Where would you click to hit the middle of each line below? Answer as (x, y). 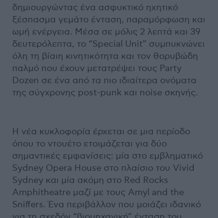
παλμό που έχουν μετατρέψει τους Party (97, 68)
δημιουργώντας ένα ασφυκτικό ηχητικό (95, 7)
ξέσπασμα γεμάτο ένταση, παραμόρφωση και (109, 19)
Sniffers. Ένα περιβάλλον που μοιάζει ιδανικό (107, 204)
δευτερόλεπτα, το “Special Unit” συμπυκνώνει (109, 44)
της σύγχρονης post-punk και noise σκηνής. (105, 92)
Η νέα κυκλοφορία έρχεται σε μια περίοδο (101, 131)
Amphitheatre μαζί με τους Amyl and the (98, 192)
